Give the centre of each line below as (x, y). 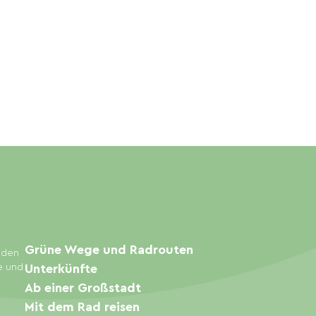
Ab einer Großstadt (83, 288)
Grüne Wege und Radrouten (109, 250)
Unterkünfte (61, 269)
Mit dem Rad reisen (82, 307)
